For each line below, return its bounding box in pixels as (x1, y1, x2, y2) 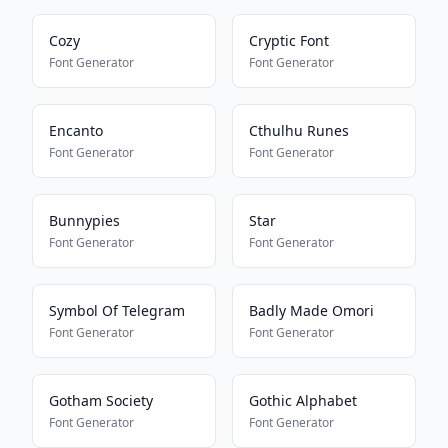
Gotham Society (49, 391, 153, 410)
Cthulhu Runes (249, 121, 349, 140)
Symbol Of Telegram (49, 301, 185, 320)
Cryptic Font (249, 31, 329, 50)
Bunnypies (49, 211, 120, 230)
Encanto (49, 121, 103, 140)
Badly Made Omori (249, 301, 374, 320)
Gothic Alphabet (249, 391, 357, 410)
